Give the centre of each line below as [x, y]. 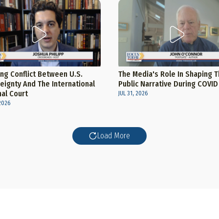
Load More [113, 136]
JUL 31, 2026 [133, 94]
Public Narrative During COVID [168, 84]
